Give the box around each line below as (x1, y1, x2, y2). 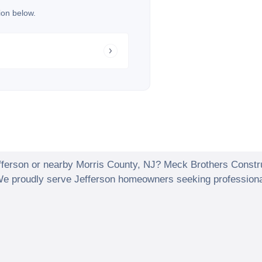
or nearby (29, 159, 76, 171)
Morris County (76, 159, 137, 171)
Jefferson (74, 174, 115, 185)
